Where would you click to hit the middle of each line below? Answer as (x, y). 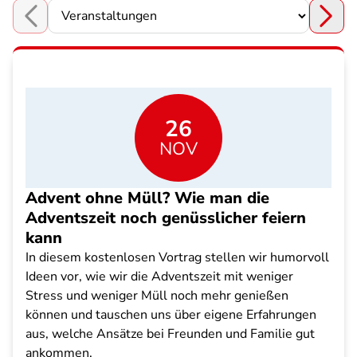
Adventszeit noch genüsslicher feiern (166, 218)
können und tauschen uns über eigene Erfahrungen (171, 315)
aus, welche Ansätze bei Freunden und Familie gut (170, 334)
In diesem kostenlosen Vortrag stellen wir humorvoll (177, 257)
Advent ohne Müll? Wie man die (147, 198)
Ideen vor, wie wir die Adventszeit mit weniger (159, 277)
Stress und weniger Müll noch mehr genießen (157, 296)
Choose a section (61, 24)
